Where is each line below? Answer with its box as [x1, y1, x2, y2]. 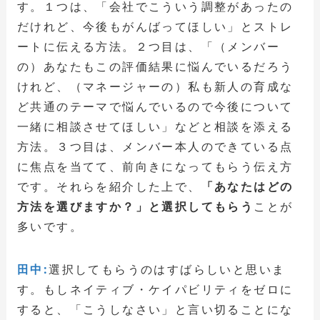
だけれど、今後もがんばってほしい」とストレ [16, 18, 294, 34]
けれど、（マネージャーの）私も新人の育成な [16, 78, 294, 94]
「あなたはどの [201, 178, 294, 194]
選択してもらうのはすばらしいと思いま [49, 261, 286, 277]
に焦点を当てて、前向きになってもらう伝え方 [16, 158, 294, 174]
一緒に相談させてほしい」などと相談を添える [16, 118, 294, 134]
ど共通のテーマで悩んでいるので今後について [16, 98, 294, 114]
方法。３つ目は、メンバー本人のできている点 [16, 138, 294, 154]
